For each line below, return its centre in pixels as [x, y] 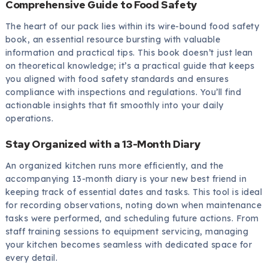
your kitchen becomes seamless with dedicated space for [129, 244]
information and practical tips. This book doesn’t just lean [129, 53]
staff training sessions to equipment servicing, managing [127, 231]
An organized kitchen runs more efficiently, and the [114, 165]
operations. [29, 119]
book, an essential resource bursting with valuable [113, 40]
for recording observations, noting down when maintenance [133, 205]
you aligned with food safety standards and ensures [117, 79]
